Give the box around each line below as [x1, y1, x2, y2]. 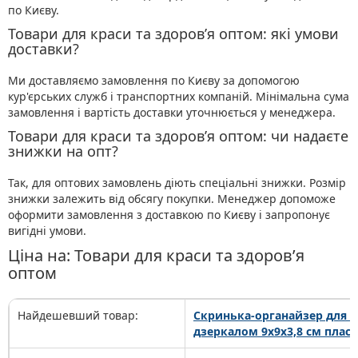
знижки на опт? [8, 141, 118, 161]
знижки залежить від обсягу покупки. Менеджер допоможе [8, 191, 336, 207]
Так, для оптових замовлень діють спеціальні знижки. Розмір [8, 175, 346, 191]
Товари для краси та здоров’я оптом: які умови [8, 24, 339, 44]
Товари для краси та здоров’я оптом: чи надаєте [8, 126, 348, 146]
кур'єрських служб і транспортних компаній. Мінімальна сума [8, 89, 349, 105]
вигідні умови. [8, 223, 86, 239]
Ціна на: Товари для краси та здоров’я [8, 245, 304, 267]
